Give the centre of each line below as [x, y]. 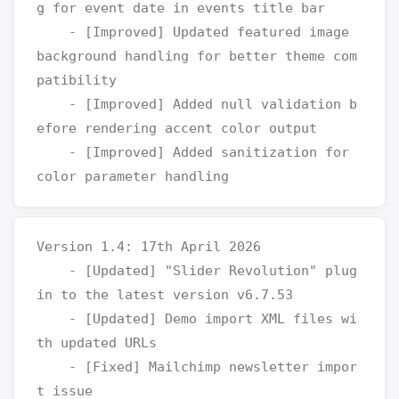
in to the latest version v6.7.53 [165, 295]
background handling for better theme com [197, 56]
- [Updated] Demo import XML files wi [53, 319]
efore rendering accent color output [177, 128]
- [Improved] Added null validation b [53, 104]
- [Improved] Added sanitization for [53, 152]
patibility [77, 80]
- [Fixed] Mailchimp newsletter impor [53, 367]
